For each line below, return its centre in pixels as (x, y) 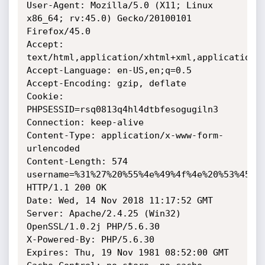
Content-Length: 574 (77, 161)
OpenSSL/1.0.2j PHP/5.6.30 (93, 227)
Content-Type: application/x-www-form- (125, 135)
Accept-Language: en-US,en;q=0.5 (109, 70)
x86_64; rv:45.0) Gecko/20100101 (109, 18)
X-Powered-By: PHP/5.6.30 (90, 240)
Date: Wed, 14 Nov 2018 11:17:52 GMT (119, 201)
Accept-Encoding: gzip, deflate (106, 83)
